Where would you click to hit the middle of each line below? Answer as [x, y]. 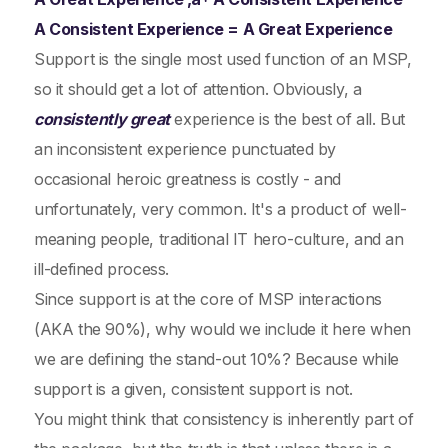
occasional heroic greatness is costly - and [187, 179]
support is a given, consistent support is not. [193, 389]
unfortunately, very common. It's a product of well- [220, 209]
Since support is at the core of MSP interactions [208, 299]
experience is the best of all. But [287, 119]
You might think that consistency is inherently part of [224, 419]
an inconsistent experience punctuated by [185, 149]
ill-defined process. [101, 269]
